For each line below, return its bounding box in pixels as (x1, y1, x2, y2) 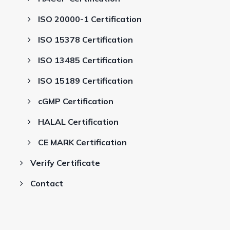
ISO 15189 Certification (38, 75, 133, 86)
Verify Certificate (30, 158, 100, 168)
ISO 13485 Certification (38, 55, 133, 65)
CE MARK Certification (38, 137, 127, 147)
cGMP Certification (38, 96, 113, 106)
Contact (30, 178, 63, 188)
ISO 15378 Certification (38, 34, 133, 45)
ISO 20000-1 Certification (38, 14, 142, 24)
